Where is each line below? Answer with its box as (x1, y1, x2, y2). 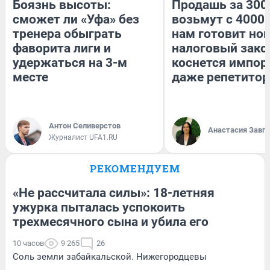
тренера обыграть (13, 27, 122, 42)
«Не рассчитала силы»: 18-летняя (13, 186, 215, 201)
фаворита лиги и (13, 41, 111, 56)
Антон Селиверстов (49, 121, 121, 131)
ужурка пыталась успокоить (13, 200, 185, 215)
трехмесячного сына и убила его (13, 215, 209, 230)
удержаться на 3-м (13, 55, 127, 71)
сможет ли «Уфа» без (13, 12, 139, 27)
